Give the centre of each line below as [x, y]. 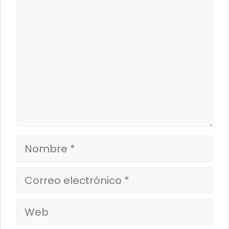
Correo [34, 174]
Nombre [37, 142]
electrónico [45, 188]
